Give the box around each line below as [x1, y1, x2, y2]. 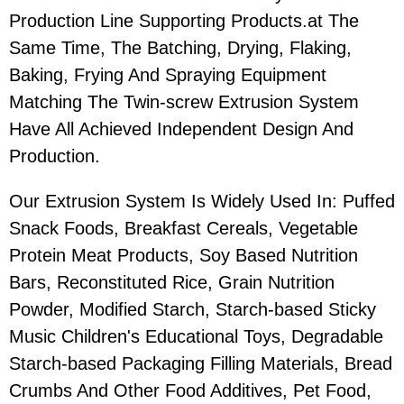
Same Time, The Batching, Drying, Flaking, [9, 38, 352, 59]
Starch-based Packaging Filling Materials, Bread [9, 353, 392, 374]
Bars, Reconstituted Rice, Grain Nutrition [9, 272, 335, 293]
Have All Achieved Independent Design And [9, 119, 353, 140]
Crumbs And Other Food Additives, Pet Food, [9, 381, 372, 401]
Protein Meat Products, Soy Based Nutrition [9, 245, 358, 266]
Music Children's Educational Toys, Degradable [9, 326, 383, 347]
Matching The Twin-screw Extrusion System [9, 92, 359, 113]
